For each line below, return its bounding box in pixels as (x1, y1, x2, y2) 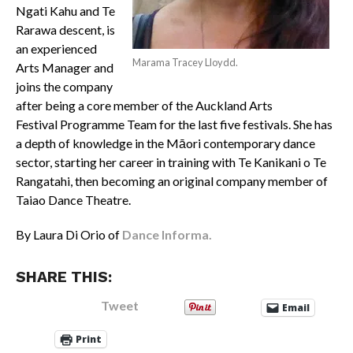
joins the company (15, 78, 113, 94)
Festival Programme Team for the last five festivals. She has (15, 116, 333, 132)
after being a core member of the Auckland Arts (15, 97, 273, 113)
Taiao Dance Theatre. (15, 191, 133, 207)
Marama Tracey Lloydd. (132, 55, 239, 69)
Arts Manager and (15, 59, 113, 75)
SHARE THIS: (15, 267, 112, 286)
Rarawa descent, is (15, 21, 115, 37)
